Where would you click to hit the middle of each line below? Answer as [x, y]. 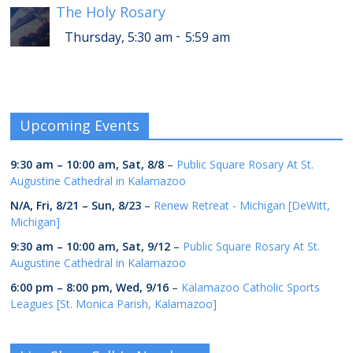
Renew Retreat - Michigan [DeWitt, [242, 206]
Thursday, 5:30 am [119, 37]
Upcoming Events [80, 126]
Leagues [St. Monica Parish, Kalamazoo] [114, 304]
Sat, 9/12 [147, 247]
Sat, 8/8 [143, 165]
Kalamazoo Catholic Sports [251, 288]
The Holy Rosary [111, 12]
